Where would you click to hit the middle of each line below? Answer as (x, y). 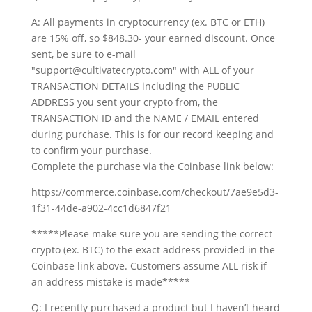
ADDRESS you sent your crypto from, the (124, 102)
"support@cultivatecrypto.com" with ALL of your (142, 70)
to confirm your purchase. (91, 150)
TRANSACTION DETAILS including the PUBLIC (135, 86)
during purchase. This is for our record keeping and (152, 134)
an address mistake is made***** (110, 281)
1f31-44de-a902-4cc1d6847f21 (101, 208)
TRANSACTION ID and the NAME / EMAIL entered (145, 118)
